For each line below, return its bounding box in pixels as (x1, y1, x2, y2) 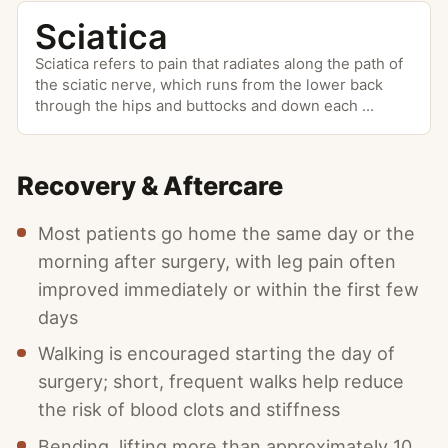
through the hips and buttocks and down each (35, 96, 362, 115)
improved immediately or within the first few (38, 278, 420, 300)
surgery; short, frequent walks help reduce (38, 371, 405, 393)
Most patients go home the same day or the (38, 222, 416, 244)
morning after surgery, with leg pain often (38, 250, 397, 272)
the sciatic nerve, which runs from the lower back (35, 75, 383, 94)
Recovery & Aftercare (17, 169, 283, 201)
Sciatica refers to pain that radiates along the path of (35, 54, 403, 73)
